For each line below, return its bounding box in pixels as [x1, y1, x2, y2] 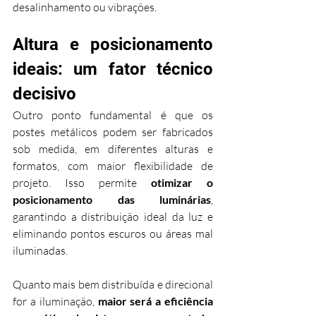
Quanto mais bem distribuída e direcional [13, 277, 213, 292]
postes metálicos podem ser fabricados [13, 125, 213, 140]
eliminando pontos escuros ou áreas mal [13, 226, 213, 241]
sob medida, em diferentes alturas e [13, 142, 213, 157]
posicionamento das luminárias [13, 193, 211, 207]
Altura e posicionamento [13, 35, 213, 55]
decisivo [13, 84, 76, 104]
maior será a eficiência [97, 294, 213, 308]
